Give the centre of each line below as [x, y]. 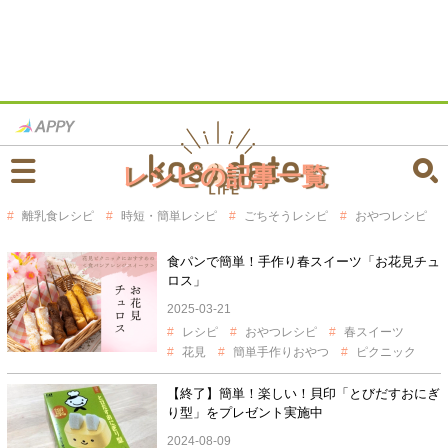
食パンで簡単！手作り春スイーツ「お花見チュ [303, 261]
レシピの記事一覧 [224, 176]
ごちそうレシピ [285, 216]
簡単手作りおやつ [280, 352]
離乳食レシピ [57, 216]
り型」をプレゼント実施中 [244, 412]
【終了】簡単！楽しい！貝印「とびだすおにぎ [303, 393]
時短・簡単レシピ [168, 216]
